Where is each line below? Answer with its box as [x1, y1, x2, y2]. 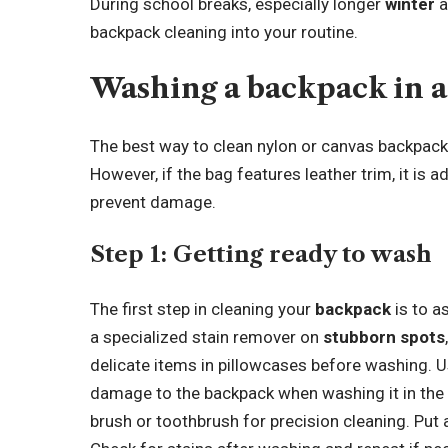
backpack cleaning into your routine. [90, 21, 359, 42]
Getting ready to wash [173, 241, 433, 268]
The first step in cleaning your [90, 298, 316, 319]
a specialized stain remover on [90, 326, 324, 347]
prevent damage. [90, 191, 217, 212]
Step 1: [90, 241, 174, 268]
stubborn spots [323, 326, 446, 347]
